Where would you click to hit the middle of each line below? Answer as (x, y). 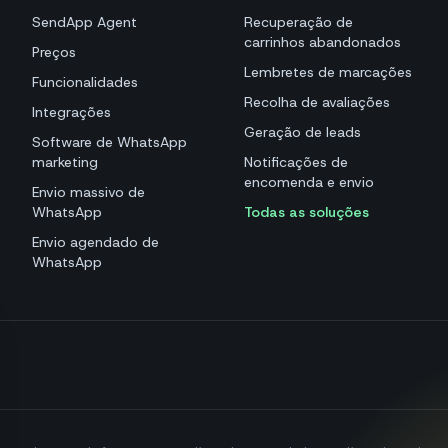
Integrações (71, 112)
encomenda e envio (309, 182)
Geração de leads (302, 132)
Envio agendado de (95, 242)
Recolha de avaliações (317, 102)
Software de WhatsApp (109, 142)
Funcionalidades (85, 82)
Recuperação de (298, 22)
